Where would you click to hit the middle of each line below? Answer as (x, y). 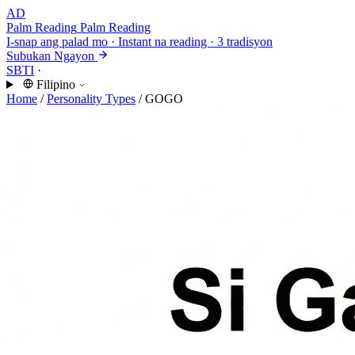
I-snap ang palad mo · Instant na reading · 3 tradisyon (139, 42)
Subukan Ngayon (50, 56)
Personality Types (91, 99)
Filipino (55, 84)
